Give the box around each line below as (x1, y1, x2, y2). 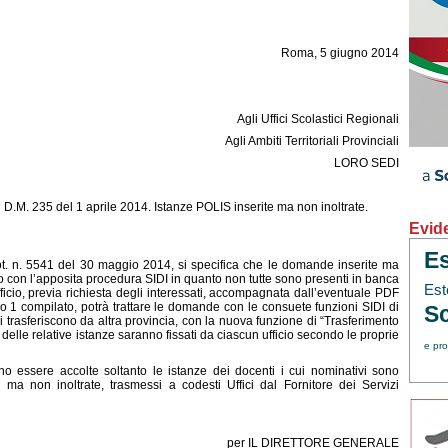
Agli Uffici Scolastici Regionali (237, 112, 399, 126)
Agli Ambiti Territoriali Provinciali (225, 134, 399, 148)
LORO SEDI (334, 156, 399, 170)
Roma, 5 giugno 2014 (281, 46, 399, 60)
